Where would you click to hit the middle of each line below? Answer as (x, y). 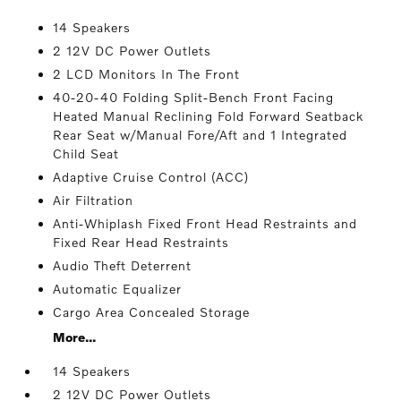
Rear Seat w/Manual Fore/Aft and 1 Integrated (200, 135)
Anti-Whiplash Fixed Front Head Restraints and (205, 223)
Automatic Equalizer (118, 289)
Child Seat (86, 154)
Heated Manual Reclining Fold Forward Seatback (209, 116)
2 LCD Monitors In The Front (147, 74)
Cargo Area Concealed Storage (152, 312)
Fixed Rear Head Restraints (141, 242)
